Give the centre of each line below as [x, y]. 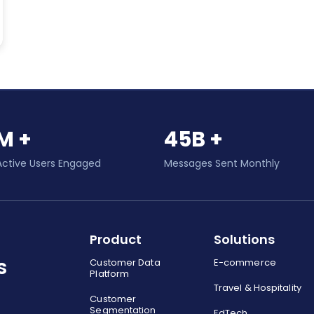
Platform [110, 274]
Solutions [244, 240]
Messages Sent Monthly [222, 164]
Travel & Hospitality [257, 288]
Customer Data [125, 263]
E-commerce [245, 263]
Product [116, 240]
